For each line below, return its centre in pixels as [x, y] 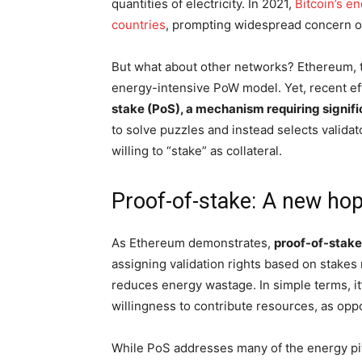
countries [139, 25]
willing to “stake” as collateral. [197, 151]
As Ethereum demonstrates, [193, 243]
